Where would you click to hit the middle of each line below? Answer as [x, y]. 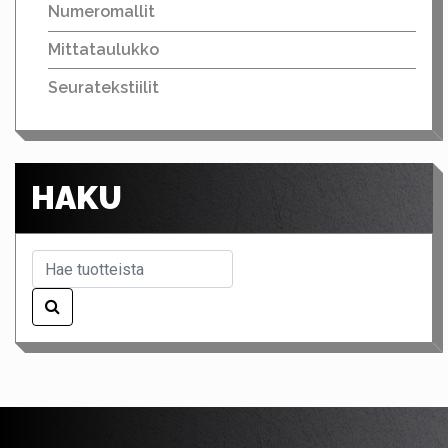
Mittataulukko [103, 50]
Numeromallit [101, 12]
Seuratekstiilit [103, 87]
